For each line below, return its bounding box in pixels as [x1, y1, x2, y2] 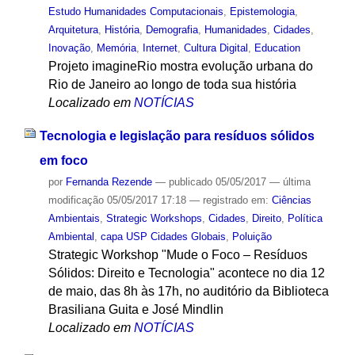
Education [254, 41, 300, 54]
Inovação [48, 41, 90, 54]
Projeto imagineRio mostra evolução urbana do [48, 59, 313, 73]
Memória [96, 41, 136, 54]
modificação [48, 194, 104, 207]
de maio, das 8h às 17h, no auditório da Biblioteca [48, 284, 329, 299]
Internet [142, 41, 177, 54]
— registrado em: [189, 194, 272, 207]
